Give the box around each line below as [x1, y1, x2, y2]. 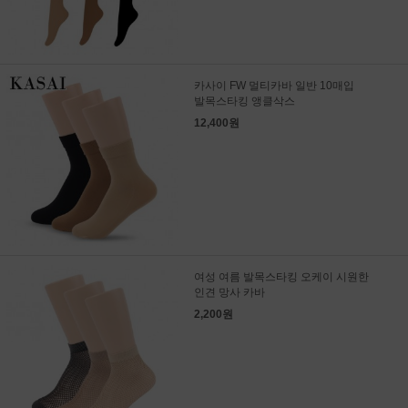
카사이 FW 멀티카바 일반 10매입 [193, 78, 354, 92]
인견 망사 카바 [193, 285, 265, 299]
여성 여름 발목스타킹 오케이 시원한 [193, 270, 369, 283]
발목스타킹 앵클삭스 [193, 94, 295, 107]
